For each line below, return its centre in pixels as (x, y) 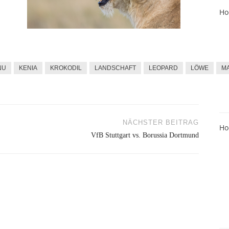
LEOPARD (163, 68)
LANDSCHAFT (115, 68)
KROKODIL (66, 68)
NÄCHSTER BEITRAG (161, 122)
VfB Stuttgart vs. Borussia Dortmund (145, 135)
